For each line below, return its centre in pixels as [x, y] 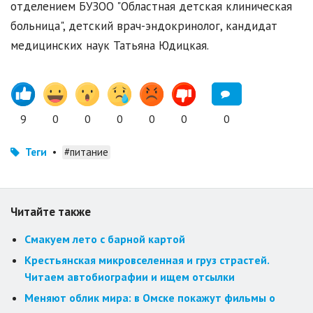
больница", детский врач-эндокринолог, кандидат [144, 26]
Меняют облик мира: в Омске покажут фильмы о [150, 297]
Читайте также [51, 211]
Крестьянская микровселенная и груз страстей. [147, 260]
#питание [86, 152]
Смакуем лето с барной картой [105, 239]
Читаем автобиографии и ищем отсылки [130, 276]
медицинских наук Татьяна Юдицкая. [110, 45]
